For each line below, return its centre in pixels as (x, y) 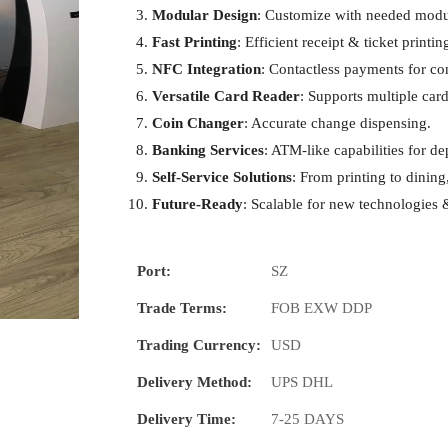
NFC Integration (206, 69)
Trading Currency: (199, 345)
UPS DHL (302, 382)
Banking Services (208, 150)
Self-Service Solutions (222, 177)
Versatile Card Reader (226, 96)
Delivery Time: (186, 419)
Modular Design (204, 15)
